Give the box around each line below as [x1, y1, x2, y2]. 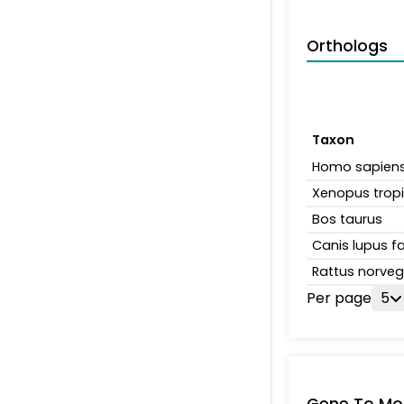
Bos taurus [312, 210, 382, 228]
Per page [307, 288, 372, 308]
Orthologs [307, 35, 388, 57]
